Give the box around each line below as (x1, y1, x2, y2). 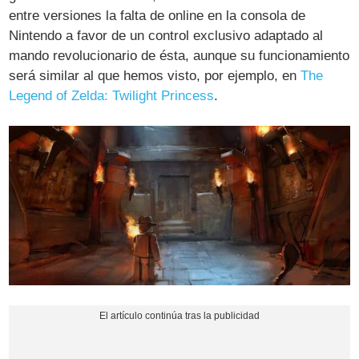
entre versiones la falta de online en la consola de (9, 7, 306, 23)
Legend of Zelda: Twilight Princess (9, 87, 215, 103)
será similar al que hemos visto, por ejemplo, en (9, 67, 301, 83)
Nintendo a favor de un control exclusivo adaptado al (9, 27, 324, 43)
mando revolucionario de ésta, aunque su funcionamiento (9, 47, 350, 63)
